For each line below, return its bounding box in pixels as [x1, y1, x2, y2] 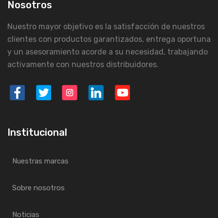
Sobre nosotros [12, 183, 65, 192]
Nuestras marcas [12, 156, 69, 165]
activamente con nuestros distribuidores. [7, 59, 159, 69]
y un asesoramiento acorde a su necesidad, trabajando [7, 47, 208, 56]
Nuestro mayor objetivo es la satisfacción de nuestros [7, 21, 205, 31]
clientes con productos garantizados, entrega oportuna [7, 34, 211, 44]
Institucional [7, 126, 67, 138]
